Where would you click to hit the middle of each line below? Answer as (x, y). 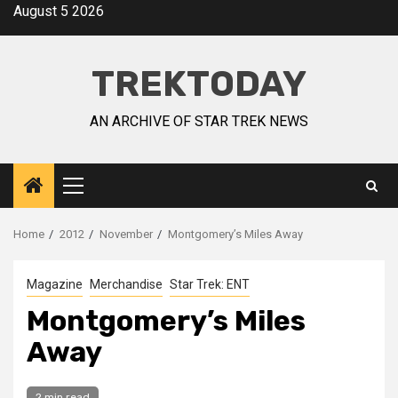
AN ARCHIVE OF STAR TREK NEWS (199, 121)
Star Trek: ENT (210, 284)
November (126, 234)
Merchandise (126, 284)
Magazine (55, 284)
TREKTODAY (199, 84)
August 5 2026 (59, 11)
